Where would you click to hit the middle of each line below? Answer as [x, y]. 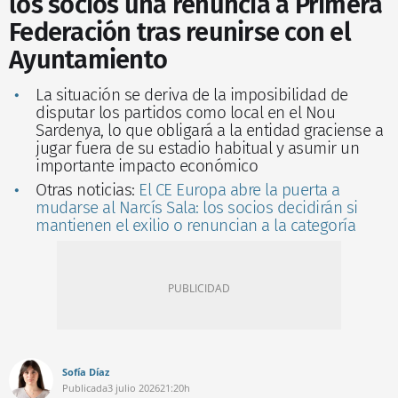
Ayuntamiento [88, 60]
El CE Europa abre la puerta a [239, 190]
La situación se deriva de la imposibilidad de [192, 95]
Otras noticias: [87, 190]
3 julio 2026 [134, 388]
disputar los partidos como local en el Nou [185, 113]
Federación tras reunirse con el [180, 33]
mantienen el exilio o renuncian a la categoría [195, 226]
